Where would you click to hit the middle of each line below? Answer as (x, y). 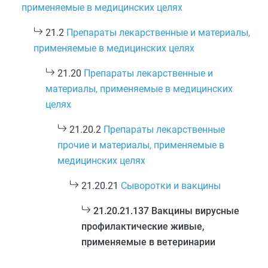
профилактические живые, (143, 226)
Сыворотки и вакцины (171, 186)
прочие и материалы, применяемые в (141, 145)
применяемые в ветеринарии (148, 242)
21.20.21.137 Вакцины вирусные (166, 211)
